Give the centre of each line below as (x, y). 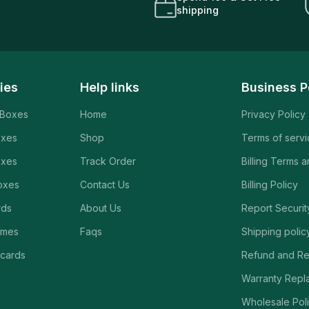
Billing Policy (270, 185)
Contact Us (105, 185)
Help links (110, 87)
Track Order (108, 161)
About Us (101, 208)
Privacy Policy (274, 114)
